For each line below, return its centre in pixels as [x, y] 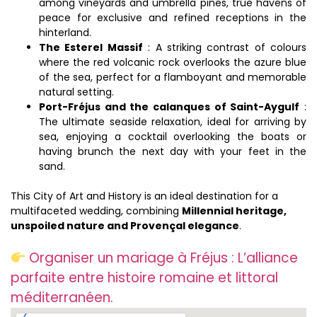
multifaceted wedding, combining [96, 211]
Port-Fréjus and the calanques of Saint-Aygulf [169, 106]
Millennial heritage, [234, 211]
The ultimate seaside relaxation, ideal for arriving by [173, 121]
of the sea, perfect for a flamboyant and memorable [173, 77]
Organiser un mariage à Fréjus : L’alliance [164, 258]
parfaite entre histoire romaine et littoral [144, 277]
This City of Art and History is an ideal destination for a [144, 196]
